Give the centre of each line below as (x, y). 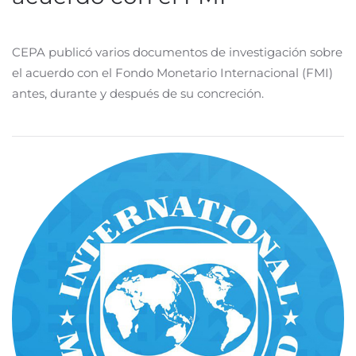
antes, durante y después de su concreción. (138, 93)
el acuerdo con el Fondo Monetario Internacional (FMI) (172, 73)
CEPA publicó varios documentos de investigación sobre (177, 52)
